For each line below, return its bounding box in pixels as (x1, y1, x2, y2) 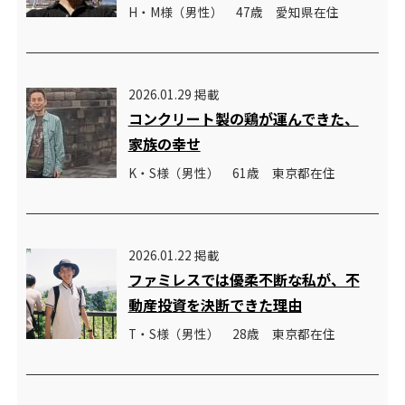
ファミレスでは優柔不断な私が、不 (127, 268, 360, 291)
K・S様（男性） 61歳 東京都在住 (127, 164, 335, 183)
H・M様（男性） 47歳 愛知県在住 (127, 3, 339, 22)
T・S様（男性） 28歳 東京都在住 (127, 325, 335, 344)
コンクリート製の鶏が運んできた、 (127, 108, 359, 130)
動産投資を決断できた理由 (127, 294, 302, 316)
